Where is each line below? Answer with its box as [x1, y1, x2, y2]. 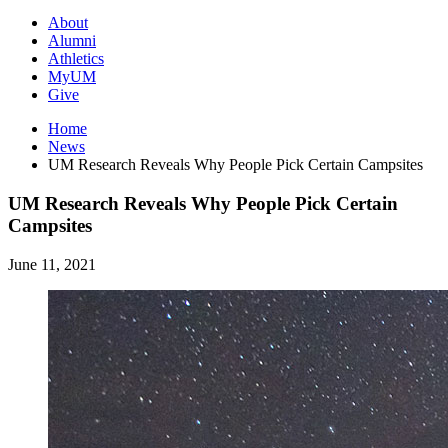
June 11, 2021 [8, 255, 96, 273]
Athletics [48, 50, 104, 68]
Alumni [48, 32, 96, 50]
